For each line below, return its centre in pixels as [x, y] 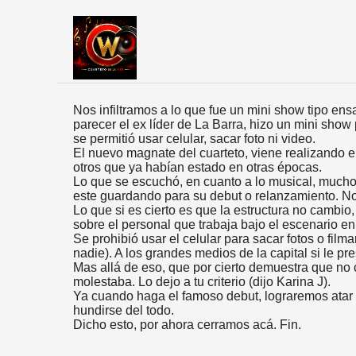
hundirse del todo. [124, 310]
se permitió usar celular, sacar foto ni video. [194, 139]
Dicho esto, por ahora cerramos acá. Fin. [187, 325]
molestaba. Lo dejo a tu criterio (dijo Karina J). [202, 282]
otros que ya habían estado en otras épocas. [197, 167]
